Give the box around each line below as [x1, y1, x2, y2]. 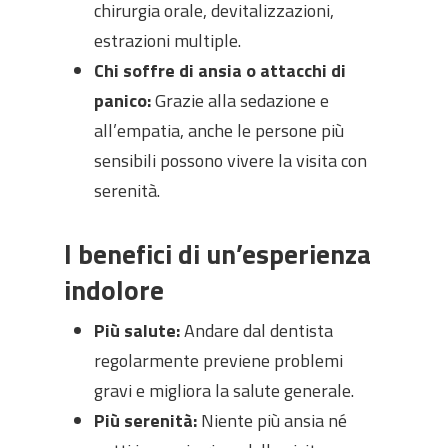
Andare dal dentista [180, 317, 333, 344]
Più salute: [94, 317, 180, 344]
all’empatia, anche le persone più [94, 117, 344, 144]
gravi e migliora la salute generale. [94, 377, 354, 404]
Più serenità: [94, 407, 197, 434]
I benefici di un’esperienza [64, 233, 371, 274]
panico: [94, 87, 151, 114]
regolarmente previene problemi [94, 347, 343, 374]
